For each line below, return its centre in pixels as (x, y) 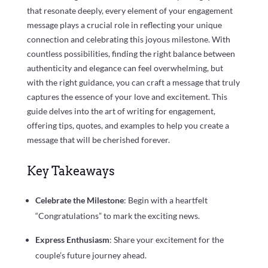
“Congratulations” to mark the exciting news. (117, 216)
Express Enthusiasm (72, 240)
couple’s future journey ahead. (91, 255)
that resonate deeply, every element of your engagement (130, 11)
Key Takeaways (71, 171)
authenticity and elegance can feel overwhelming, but (125, 68)
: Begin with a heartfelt (165, 200)
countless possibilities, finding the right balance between (131, 54)
